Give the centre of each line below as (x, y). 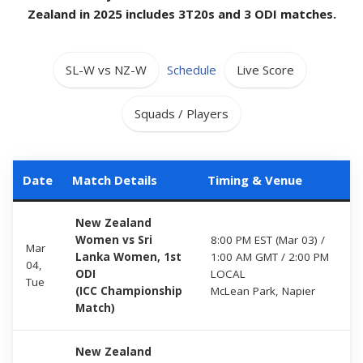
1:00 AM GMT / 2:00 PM (270, 256)
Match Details (115, 179)
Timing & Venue (255, 179)
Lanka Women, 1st (128, 256)
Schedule (192, 69)
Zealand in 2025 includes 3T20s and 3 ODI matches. (181, 13)
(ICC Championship (129, 290)
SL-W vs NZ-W (106, 69)
